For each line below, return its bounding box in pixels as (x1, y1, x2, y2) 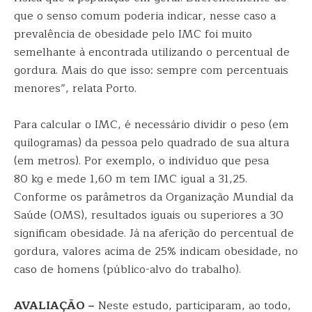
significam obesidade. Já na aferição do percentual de (14, 224, 294, 242)
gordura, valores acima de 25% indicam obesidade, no (14, 242, 298, 260)
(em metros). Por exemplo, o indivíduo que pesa (14, 152, 269, 170)
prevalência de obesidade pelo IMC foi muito (14, 25, 252, 43)
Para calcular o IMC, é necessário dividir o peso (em (14, 116, 289, 134)
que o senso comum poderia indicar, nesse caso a (14, 7, 276, 25)
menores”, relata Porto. (14, 79, 136, 97)
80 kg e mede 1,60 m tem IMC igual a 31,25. (14, 170, 247, 188)
